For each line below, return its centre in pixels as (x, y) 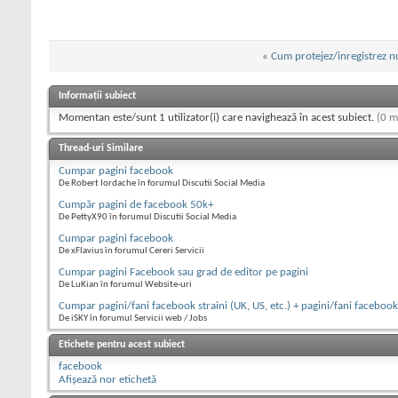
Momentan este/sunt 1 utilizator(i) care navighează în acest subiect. (218, 117)
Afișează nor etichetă (107, 379)
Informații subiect (97, 96)
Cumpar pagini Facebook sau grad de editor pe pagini (183, 272)
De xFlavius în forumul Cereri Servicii (131, 251)
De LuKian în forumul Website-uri (125, 284)
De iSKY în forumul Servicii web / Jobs (133, 318)
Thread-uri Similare (101, 148)
